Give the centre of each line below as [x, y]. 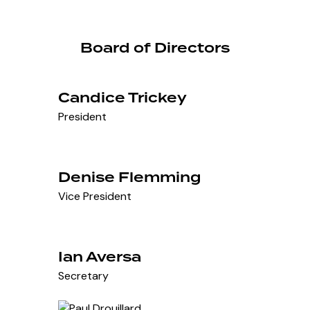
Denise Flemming [130, 177]
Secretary [84, 275]
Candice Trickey [123, 97]
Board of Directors [155, 47]
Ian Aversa [100, 256]
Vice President [95, 196]
